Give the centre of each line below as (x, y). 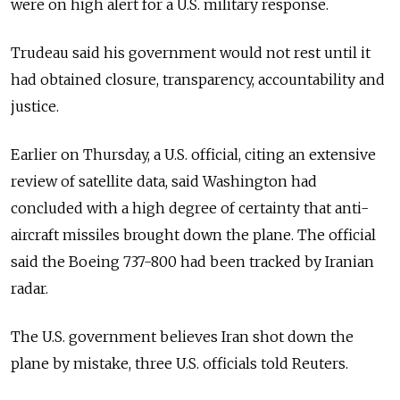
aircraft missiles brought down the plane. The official (193, 234)
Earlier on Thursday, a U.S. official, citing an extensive (193, 154)
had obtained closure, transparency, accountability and (198, 79)
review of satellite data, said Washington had (164, 181)
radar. (29, 288)
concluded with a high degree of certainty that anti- (190, 208)
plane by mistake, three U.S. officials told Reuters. (179, 363)
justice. (35, 106)
